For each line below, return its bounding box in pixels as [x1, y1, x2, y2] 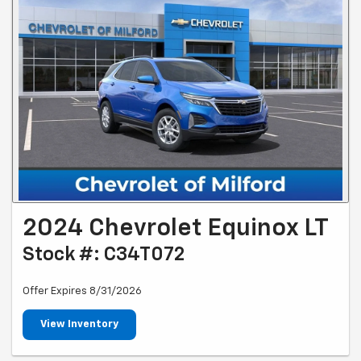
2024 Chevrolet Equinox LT [23, 216, 329, 241]
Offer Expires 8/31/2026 [23, 285, 142, 297]
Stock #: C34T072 [23, 244, 185, 264]
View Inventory [40, 318, 118, 330]
